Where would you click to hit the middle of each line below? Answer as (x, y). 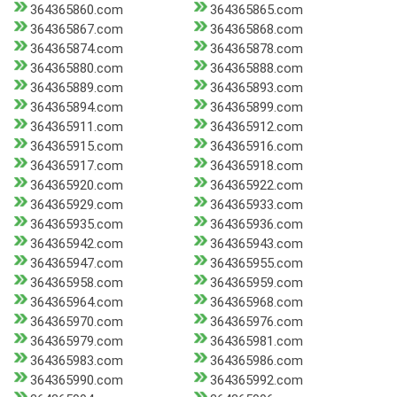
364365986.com (256, 361)
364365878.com (256, 49)
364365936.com (256, 225)
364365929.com (77, 205)
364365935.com (77, 225)
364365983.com (77, 361)
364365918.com (256, 166)
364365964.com (77, 303)
